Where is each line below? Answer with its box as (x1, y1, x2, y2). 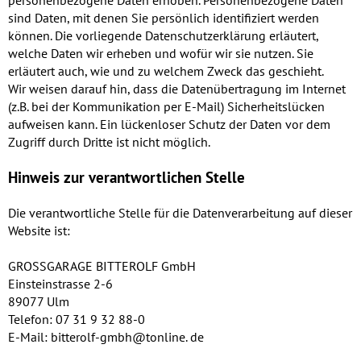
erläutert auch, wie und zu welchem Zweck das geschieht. (8, 63, 324, 80)
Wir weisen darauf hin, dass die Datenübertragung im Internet (8, 81, 346, 98)
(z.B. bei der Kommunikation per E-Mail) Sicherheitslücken (8, 98, 325, 115)
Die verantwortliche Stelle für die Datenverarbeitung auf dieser (8, 205, 352, 222)
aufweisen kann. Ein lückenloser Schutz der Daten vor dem (8, 116, 330, 133)
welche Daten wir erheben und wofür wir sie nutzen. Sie (8, 45, 313, 62)
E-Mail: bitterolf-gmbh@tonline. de (8, 329, 204, 346)
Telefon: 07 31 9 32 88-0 (8, 311, 145, 328)
